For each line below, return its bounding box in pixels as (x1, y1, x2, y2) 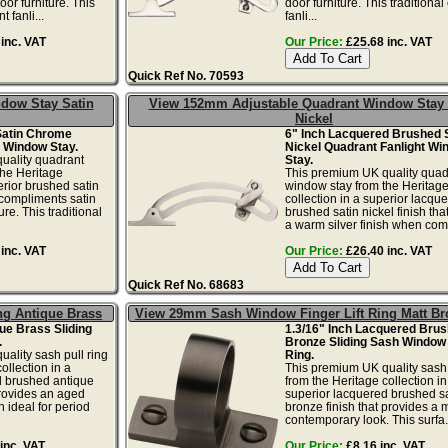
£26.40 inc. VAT (342, 243, 432, 257)
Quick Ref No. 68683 (128, 277, 245, 291)
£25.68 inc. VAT (342, 34, 432, 48)
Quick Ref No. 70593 (128, 68, 245, 82)
